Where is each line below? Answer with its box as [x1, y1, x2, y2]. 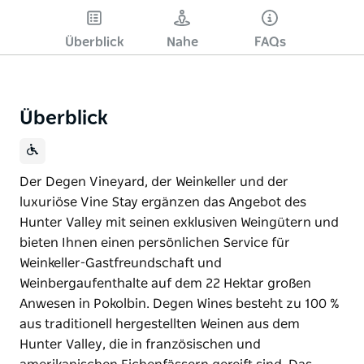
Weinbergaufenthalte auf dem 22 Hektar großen [19, 276, 311, 290]
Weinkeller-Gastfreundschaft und [19, 256, 222, 270]
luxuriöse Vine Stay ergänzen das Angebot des [19, 195, 306, 209]
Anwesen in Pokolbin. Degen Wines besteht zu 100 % [19, 297, 340, 310]
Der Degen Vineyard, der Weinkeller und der [19, 175, 288, 188]
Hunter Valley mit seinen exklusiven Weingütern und [19, 215, 339, 229]
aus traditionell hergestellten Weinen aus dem [19, 317, 300, 331]
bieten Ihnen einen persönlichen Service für [19, 236, 290, 249]
